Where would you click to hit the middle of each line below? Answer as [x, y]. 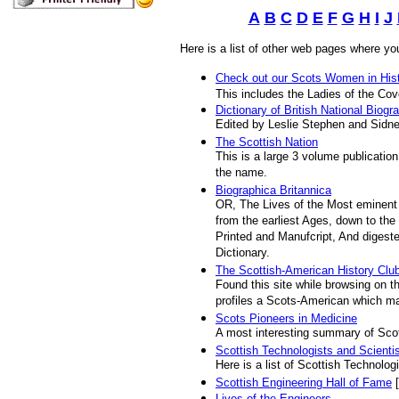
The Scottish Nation [267, 142]
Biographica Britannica [273, 190]
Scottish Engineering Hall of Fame [304, 383]
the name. [241, 173]
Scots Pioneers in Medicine [286, 318]
